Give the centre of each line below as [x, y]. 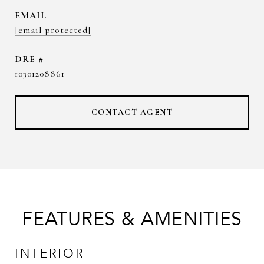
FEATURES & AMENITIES [132, 219]
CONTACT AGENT [132, 112]
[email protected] [53, 30]
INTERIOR [49, 253]
